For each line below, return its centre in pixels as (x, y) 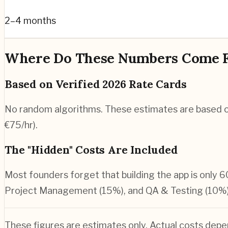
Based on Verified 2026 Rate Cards (96, 84)
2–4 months (30, 21)
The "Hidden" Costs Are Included (91, 150)
